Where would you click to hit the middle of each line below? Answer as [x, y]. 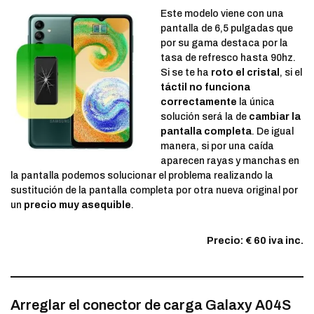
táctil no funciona [205, 88]
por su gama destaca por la [224, 43]
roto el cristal [245, 73]
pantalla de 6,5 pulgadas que [227, 29]
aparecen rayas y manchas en [230, 161]
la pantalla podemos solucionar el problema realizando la [142, 176]
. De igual [273, 132]
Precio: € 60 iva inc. [255, 241]
